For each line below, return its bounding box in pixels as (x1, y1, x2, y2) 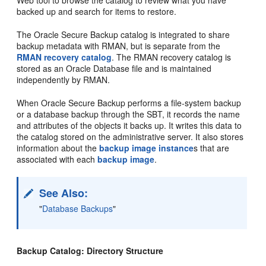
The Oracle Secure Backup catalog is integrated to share (17, 28, 230, 40)
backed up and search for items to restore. (17, 5, 177, 17)
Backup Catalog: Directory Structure (17, 244, 164, 256)
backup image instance (99, 141, 194, 154)
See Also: (39, 185, 88, 201)
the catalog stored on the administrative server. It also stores (17, 130, 244, 142)
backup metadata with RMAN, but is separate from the (17, 39, 221, 52)
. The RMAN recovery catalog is (112, 50, 232, 63)
